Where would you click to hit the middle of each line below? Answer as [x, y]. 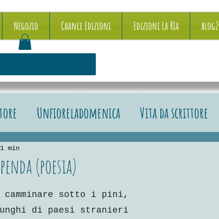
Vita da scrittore [174, 112]
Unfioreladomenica [78, 112]
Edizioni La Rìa [156, 26]
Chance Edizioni [86, 26]
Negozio [26, 26]
